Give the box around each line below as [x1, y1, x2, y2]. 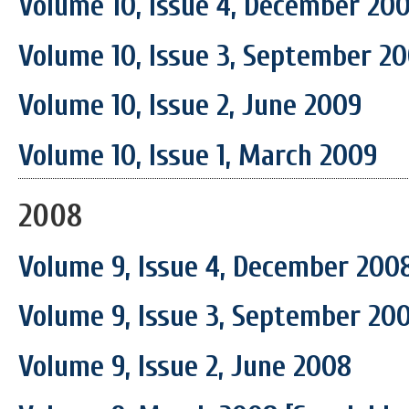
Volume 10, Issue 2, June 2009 [18, 88, 362, 124]
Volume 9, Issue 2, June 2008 [18, 349, 351, 385]
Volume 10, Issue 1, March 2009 [18, 138, 377, 174]
